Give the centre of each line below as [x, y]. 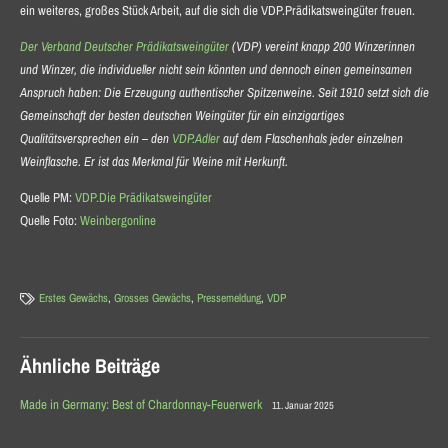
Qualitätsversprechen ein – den [95, 138]
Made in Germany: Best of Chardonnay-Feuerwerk [140, 404]
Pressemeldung [229, 298]
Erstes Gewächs [74, 298]
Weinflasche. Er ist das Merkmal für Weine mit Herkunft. [153, 161]
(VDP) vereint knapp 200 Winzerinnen [321, 46]
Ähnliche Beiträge [89, 365]
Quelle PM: [47, 197]
